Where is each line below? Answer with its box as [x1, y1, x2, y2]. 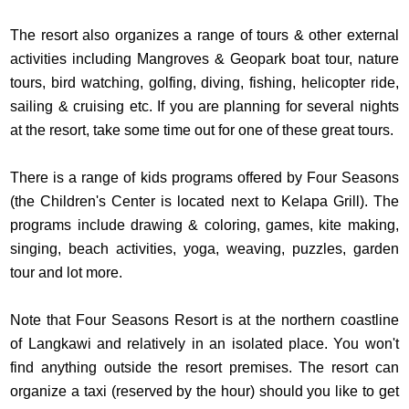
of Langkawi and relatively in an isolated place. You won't [10, 335, 399, 351]
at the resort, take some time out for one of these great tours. [10, 121, 398, 138]
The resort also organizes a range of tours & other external [10, 26, 399, 43]
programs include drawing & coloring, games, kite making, [10, 216, 399, 233]
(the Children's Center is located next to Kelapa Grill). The [10, 193, 399, 209]
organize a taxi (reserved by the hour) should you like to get [10, 383, 399, 399]
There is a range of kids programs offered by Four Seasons [10, 169, 399, 185]
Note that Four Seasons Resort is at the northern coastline [10, 311, 399, 328]
